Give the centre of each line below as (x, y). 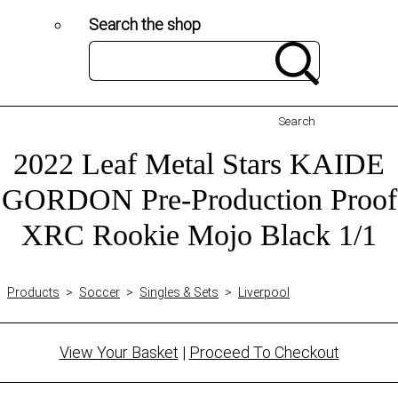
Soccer (99, 292)
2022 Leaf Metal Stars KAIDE (199, 163)
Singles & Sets (179, 292)
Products (33, 292)
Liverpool (264, 292)
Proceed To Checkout (264, 352)
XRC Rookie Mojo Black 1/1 (199, 235)
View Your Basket (119, 352)
